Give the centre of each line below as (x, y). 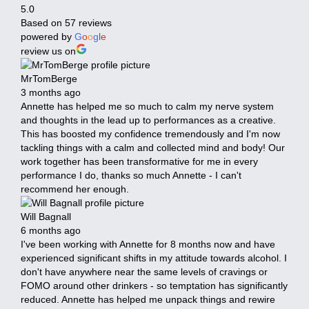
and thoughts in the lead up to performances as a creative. (148, 120)
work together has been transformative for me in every (139, 161)
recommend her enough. (75, 189)
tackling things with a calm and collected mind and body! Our (153, 147)
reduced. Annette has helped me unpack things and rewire (148, 299)
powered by (48, 36)
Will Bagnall (46, 216)
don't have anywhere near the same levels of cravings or (144, 271)
